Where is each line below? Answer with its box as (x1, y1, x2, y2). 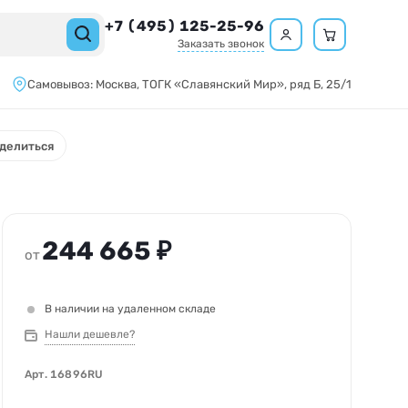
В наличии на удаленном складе (45, 302, 216, 315)
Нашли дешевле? (45, 328, 135, 341)
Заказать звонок (178, 37, 264, 50)
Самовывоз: (27, 77, 96, 91)
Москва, (96, 77, 142, 91)
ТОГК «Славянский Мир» (142, 77, 284, 91)
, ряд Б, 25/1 (284, 77, 352, 91)
